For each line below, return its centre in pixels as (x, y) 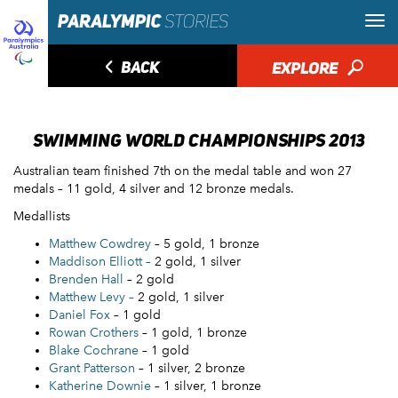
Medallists (42, 216)
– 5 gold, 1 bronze (205, 244)
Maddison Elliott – (100, 262)
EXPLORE (306, 68)
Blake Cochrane (94, 350)
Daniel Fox (80, 315)
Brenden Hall (86, 279)
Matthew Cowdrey (100, 244)
